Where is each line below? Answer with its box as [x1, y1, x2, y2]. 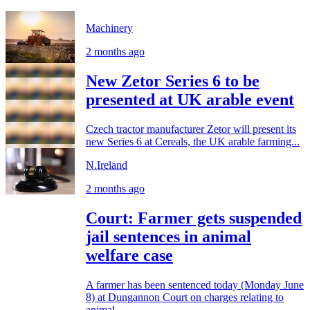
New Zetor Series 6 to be [86, 72, 259, 91]
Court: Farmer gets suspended [86, 209, 302, 228]
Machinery [86, 22, 133, 35]
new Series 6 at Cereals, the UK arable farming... [86, 136, 300, 148]
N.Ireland [86, 159, 127, 172]
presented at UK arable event [86, 91, 294, 109]
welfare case [86, 246, 173, 265]
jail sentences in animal [86, 228, 251, 246]
